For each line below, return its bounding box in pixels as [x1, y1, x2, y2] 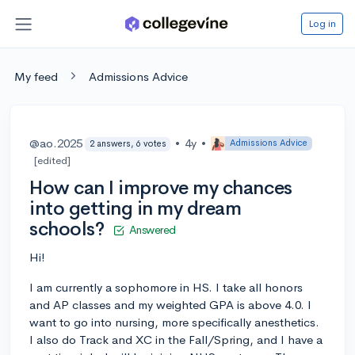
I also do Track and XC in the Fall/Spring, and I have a [29, 331, 323, 347]
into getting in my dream [29, 196, 242, 220]
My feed [14, 68, 58, 84]
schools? [29, 216, 105, 241]
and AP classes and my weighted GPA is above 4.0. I [29, 296, 311, 312]
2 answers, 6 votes [89, 138, 166, 150]
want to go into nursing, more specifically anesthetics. [29, 314, 319, 330]
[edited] [34, 153, 71, 167]
